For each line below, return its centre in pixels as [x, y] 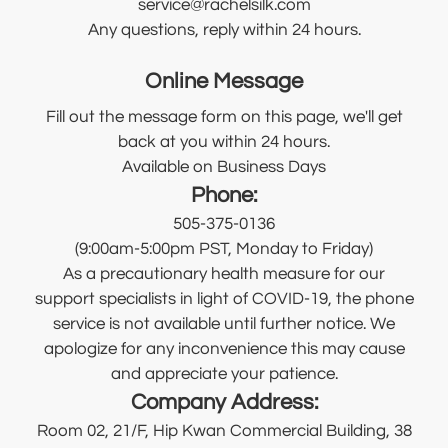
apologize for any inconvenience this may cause [224, 349]
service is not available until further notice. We [224, 324]
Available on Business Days [224, 167]
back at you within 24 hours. [224, 142]
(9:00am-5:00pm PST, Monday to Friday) [224, 249]
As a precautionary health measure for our [224, 274]
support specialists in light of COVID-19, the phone [224, 299]
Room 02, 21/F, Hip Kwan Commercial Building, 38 [224, 431]
